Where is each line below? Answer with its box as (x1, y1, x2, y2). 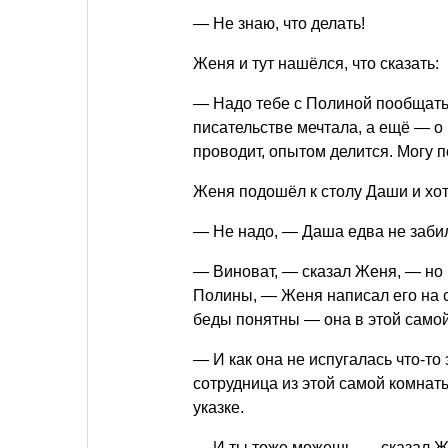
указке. (193, 399, 244, 417)
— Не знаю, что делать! (193, 15, 365, 33)
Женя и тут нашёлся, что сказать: (193, 55, 439, 73)
